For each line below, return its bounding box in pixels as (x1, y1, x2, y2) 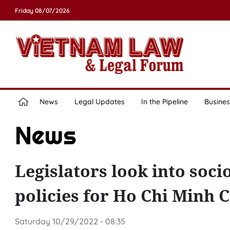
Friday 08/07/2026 (14, 7, 70, 14)
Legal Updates (74, 97, 125, 106)
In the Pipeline (141, 97, 188, 106)
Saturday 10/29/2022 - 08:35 (14, 216, 125, 226)
